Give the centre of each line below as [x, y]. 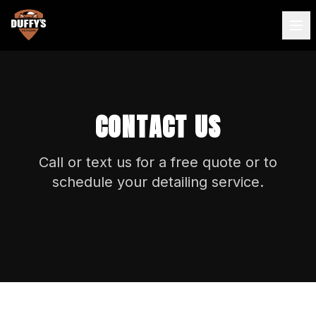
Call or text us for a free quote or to [158, 162]
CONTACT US [158, 127]
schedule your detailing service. [158, 182]
